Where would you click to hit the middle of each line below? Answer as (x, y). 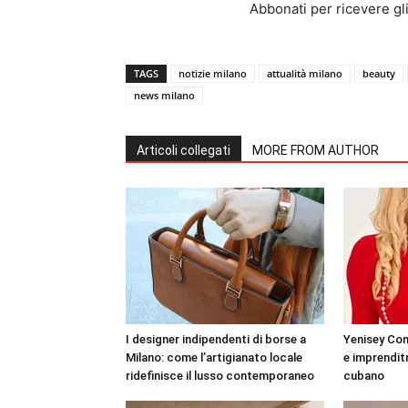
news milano (164, 95)
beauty (379, 73)
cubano (364, 376)
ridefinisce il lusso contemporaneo (220, 376)
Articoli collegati (184, 150)
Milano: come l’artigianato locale (214, 357)
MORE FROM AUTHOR (316, 150)
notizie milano (213, 73)
